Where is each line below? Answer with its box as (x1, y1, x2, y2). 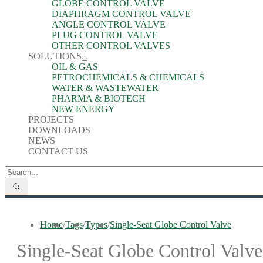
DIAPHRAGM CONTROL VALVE (52, 9, 191, 19)
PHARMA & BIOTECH (52, 93, 146, 103)
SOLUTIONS (28, 51, 82, 61)
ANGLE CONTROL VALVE (52, 19, 166, 29)
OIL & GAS (52, 62, 98, 72)
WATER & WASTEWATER (52, 83, 159, 93)
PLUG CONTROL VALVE (52, 30, 158, 40)
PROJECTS (28, 114, 74, 124)
